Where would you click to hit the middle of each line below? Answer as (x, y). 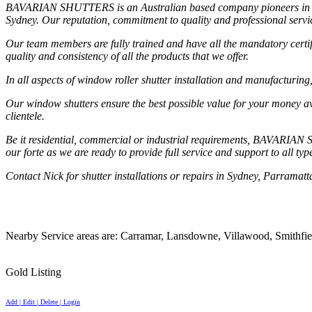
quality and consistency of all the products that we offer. (127, 56)
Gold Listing (33, 272)
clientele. (25, 116)
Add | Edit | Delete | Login (43, 302)
